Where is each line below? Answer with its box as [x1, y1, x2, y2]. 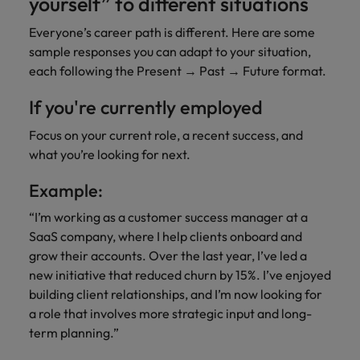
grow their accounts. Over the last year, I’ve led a [29, 247, 307, 264]
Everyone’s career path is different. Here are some [29, 24, 315, 40]
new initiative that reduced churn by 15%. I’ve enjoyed [29, 267, 331, 283]
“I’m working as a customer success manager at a [29, 209, 308, 225]
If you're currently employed [29, 96, 267, 119]
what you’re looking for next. [29, 146, 193, 162]
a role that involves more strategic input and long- [29, 305, 312, 321]
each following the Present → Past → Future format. [29, 63, 329, 79]
